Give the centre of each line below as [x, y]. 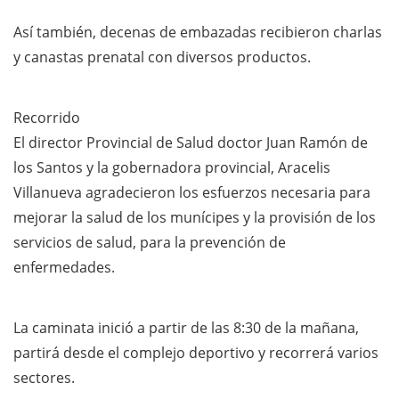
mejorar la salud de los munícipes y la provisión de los [195, 218]
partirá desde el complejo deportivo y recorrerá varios [196, 353]
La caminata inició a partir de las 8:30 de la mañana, [186, 328]
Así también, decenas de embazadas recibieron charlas [198, 33]
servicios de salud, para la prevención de [150, 243]
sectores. [44, 378]
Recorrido [47, 118]
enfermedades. [64, 268]
